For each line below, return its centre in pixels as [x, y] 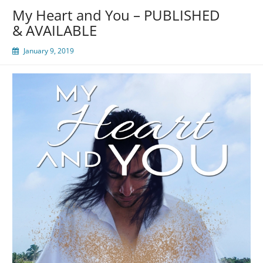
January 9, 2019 [49, 51]
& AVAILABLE [55, 31]
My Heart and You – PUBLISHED [116, 15]
